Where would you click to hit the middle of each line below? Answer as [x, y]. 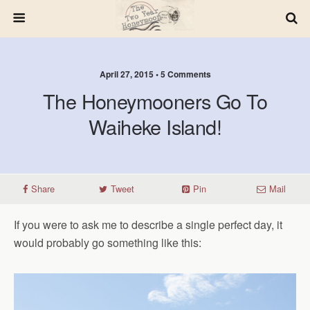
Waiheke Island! [155, 126]
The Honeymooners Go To [155, 101]
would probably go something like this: [108, 243]
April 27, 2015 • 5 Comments [155, 74]
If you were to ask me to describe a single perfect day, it [148, 225]
